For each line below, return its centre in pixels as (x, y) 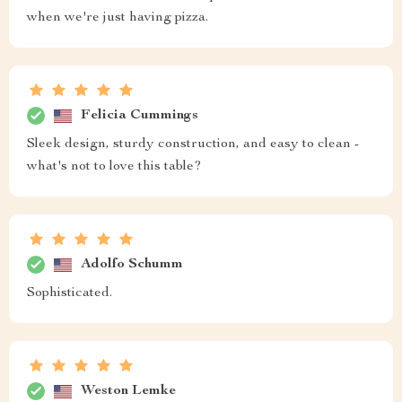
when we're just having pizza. (118, 18)
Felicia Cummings (140, 115)
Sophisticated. (70, 294)
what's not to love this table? (114, 167)
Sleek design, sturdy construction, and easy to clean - (193, 145)
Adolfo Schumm (132, 264)
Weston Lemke (128, 391)
